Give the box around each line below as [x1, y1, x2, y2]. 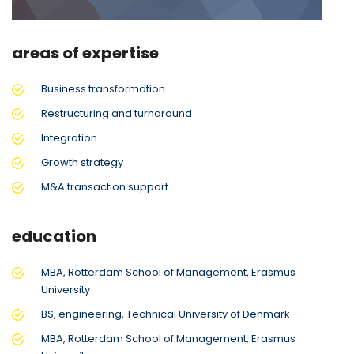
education [12, 224, 96, 247]
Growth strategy [41, 154, 123, 170]
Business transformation [41, 81, 165, 96]
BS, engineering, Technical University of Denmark [41, 306, 290, 322]
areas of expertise [12, 41, 159, 64]
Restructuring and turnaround [41, 105, 192, 121]
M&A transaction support [41, 179, 168, 194]
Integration [41, 130, 97, 145]
